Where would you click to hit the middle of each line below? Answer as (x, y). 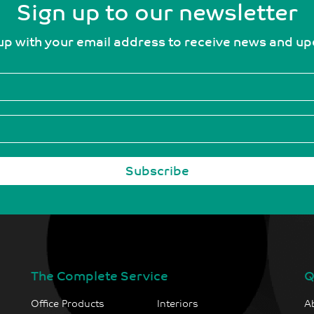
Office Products (68, 304)
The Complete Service (100, 277)
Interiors (178, 304)
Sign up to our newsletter (157, 14)
